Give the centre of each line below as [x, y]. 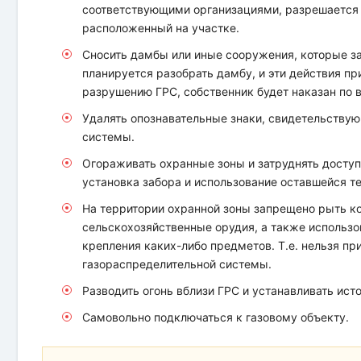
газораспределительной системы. [177, 263]
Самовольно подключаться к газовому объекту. [216, 317]
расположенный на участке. [161, 27]
